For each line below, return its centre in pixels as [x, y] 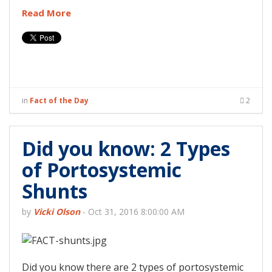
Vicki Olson [57, 212]
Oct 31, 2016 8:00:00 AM [136, 212]
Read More [46, 13]
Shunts [55, 191]
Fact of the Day [59, 101]
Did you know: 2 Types [126, 149]
